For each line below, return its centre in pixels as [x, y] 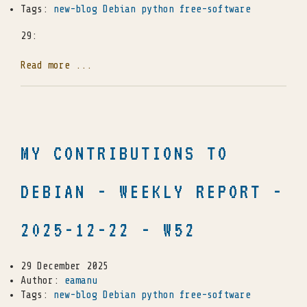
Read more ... [56, 66]
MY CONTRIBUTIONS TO [125, 153]
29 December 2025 [64, 266]
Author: [42, 280]
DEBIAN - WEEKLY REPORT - [152, 191]
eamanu [81, 280]
